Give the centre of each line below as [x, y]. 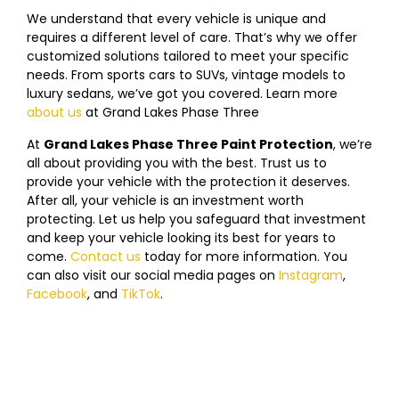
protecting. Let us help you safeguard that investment [196, 219]
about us [54, 113]
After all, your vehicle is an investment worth [165, 200]
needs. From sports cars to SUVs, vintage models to [186, 75]
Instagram [311, 275]
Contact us [106, 256]
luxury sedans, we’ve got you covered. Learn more [182, 94]
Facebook [57, 293]
